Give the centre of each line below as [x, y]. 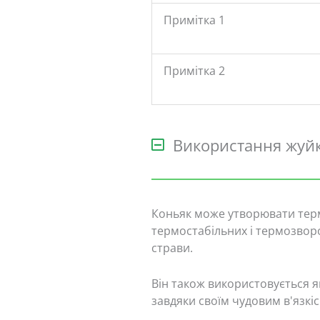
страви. [172, 248]
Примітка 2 [194, 70]
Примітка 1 [194, 20]
